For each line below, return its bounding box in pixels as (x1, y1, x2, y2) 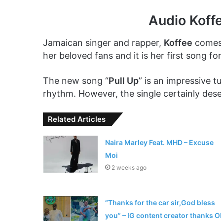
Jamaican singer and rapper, (43, 37, 164, 48)
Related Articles (48, 114, 106, 124)
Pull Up (109, 75, 139, 86)
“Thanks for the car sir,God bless (105, 198, 215, 207)
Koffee (164, 37, 192, 48)
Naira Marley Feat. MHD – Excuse (105, 138, 214, 147)
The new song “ (43, 75, 109, 86)
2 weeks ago (111, 163, 147, 171)
